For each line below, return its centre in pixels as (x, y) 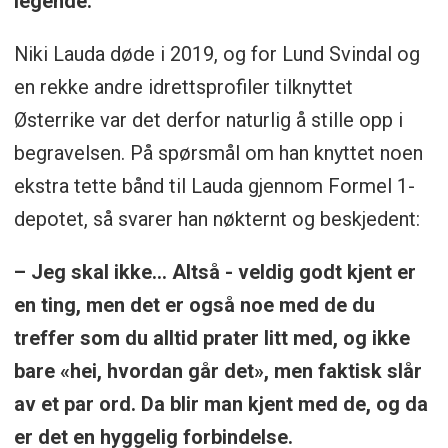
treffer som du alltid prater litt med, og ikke (211, 338)
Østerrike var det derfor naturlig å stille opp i (208, 120)
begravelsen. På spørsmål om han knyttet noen (218, 153)
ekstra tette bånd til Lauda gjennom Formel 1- (214, 186)
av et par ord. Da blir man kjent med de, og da (220, 404)
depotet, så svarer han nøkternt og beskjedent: (216, 219)
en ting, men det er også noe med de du (194, 305)
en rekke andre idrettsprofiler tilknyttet (183, 87)
